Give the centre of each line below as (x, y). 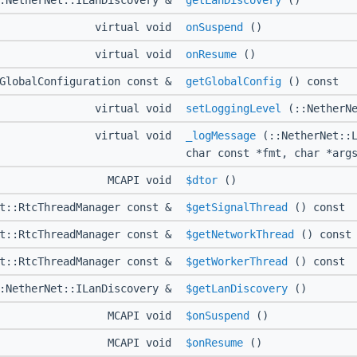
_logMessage (221, 136)
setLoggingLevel (233, 109)
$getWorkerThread (237, 262)
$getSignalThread (237, 208)
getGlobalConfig (233, 82)
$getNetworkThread (240, 235)
